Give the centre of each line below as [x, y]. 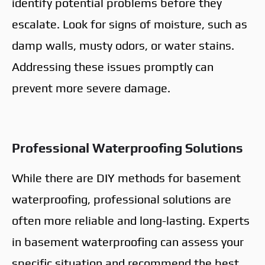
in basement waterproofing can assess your [128, 241]
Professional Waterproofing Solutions [127, 148]
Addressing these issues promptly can [113, 66]
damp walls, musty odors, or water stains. [123, 45]
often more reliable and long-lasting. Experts [131, 220]
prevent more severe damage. [91, 88]
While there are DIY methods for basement [126, 177]
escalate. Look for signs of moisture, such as [130, 24]
